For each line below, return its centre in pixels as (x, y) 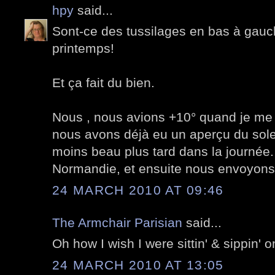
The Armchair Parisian (117, 222)
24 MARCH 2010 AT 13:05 (138, 265)
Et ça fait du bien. (103, 83)
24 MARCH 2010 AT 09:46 (138, 190)
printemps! (83, 48)
